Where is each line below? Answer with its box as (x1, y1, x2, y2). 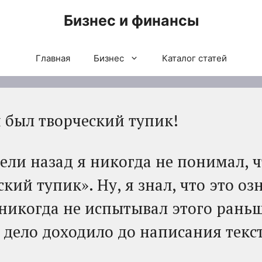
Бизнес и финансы (63, 12, 199, 29)
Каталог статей (161, 53, 227, 64)
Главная (35, 53, 70, 64)
